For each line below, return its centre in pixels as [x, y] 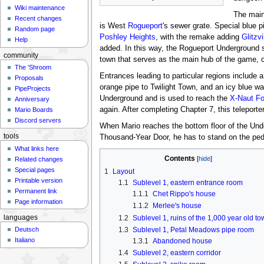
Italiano [25, 240]
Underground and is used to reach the [164, 98]
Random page [35, 29]
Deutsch [27, 230]
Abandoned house [182, 241]
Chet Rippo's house [184, 194]
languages [20, 217]
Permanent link [36, 191]
